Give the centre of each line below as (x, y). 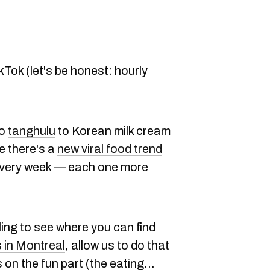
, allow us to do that (117, 245)
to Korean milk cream (113, 131)
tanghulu (32, 131)
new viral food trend (110, 149)
